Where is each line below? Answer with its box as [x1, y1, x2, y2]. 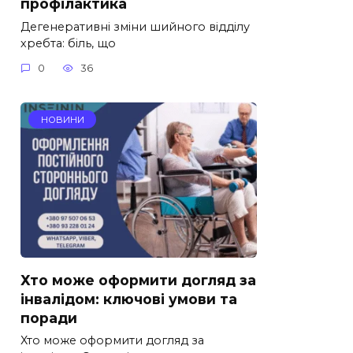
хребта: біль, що [20, 35, 116, 50]
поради [20, 309, 77, 326]
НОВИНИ [40, 113, 84, 125]
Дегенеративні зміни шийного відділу [20, 19, 250, 34]
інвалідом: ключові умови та [20, 290, 237, 307]
